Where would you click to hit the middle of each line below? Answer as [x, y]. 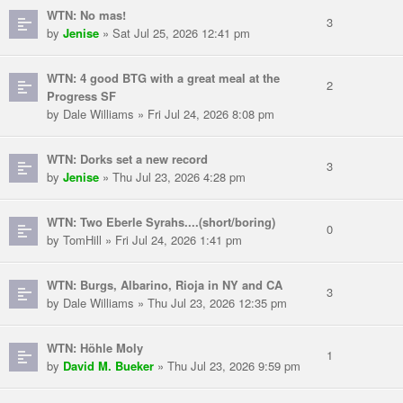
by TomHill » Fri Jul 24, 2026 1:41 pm [144, 240]
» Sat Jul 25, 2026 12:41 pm [175, 33]
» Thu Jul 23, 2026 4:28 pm [172, 177]
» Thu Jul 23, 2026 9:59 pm [227, 366]
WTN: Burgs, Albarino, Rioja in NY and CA [165, 285]
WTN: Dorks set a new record [127, 159]
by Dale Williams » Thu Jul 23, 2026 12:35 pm [167, 303]
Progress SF [81, 96]
